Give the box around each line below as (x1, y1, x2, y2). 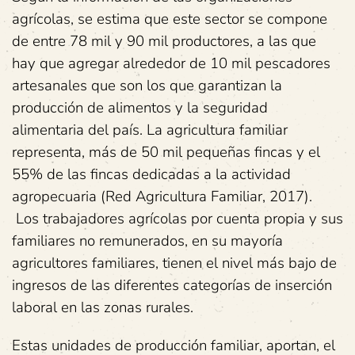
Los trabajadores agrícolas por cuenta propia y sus (12, 208, 343, 229)
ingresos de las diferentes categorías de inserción (12, 275, 332, 296)
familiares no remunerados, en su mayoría (12, 231, 283, 251)
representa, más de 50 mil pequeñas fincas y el (12, 142, 320, 162)
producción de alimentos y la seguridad (12, 97, 268, 118)
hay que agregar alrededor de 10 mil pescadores (12, 53, 330, 74)
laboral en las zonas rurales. (12, 297, 193, 318)
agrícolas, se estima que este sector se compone (12, 9, 327, 29)
